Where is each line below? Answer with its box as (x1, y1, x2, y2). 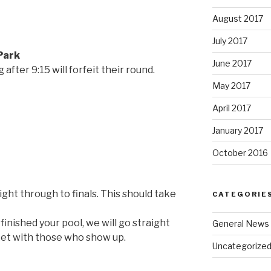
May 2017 (212, 80, 250, 91)
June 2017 (212, 57, 252, 68)
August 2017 (212, 13, 263, 24)
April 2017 (212, 102, 251, 113)
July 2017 (212, 35, 247, 46)
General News (212, 218, 269, 229)
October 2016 (212, 147, 268, 158)
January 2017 (212, 125, 263, 135)
